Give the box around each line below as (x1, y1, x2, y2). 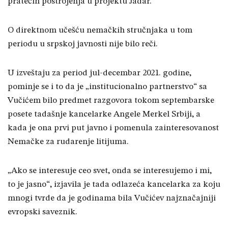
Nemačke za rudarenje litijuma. (8, 137, 129, 147)
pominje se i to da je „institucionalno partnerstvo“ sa (8, 82, 207, 92)
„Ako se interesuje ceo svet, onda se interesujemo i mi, (8, 166, 212, 176)
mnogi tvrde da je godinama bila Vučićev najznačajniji (8, 194, 216, 203)
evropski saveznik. (8, 208, 77, 217)
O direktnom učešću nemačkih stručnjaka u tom (8, 26, 192, 35)
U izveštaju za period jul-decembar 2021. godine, (8, 69, 191, 78)
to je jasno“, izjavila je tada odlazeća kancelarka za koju (8, 180, 220, 189)
